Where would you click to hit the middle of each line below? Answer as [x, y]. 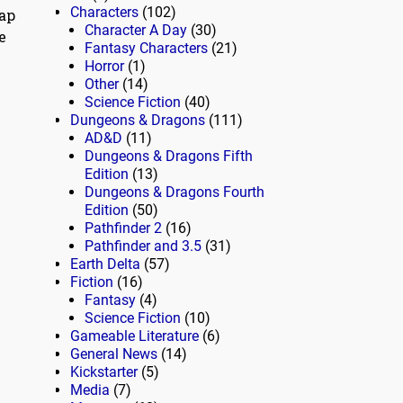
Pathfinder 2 [123, 228]
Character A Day [136, 31]
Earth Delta [105, 264]
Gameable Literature [134, 336]
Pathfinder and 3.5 [143, 246]
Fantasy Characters [146, 49]
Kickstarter [104, 372]
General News [114, 354]
